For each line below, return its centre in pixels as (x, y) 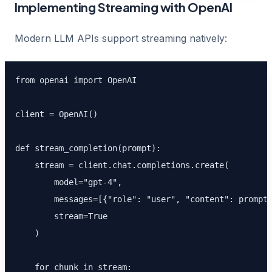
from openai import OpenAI (76, 80)
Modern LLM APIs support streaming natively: (121, 38)
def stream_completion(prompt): (88, 148)
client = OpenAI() (56, 114)
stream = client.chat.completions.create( (122, 165)
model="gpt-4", (69, 182)
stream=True (61, 216)
